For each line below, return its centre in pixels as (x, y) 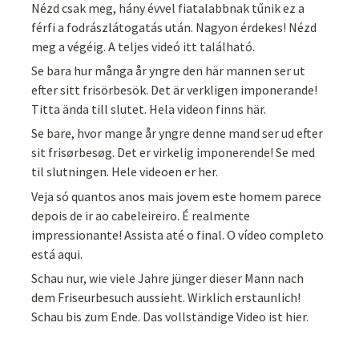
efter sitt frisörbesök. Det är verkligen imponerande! (175, 90)
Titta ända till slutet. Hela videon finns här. (149, 109)
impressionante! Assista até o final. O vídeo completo (178, 234)
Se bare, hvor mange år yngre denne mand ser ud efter (177, 133)
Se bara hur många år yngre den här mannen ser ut (169, 71)
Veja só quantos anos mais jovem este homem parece (177, 196)
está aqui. (57, 254)
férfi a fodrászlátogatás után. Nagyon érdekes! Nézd (174, 27)
